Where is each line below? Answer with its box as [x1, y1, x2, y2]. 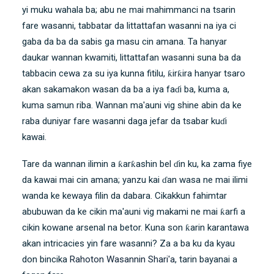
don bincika [22, 253, 70, 265]
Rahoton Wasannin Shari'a [70, 253, 175, 265]
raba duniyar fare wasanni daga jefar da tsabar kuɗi [22, 115, 227, 127]
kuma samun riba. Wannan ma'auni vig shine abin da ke [22, 99, 242, 111]
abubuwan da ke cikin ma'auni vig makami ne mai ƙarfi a [22, 206, 245, 217]
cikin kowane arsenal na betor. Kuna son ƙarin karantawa [22, 221, 249, 233]
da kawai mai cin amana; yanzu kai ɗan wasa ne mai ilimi [22, 174, 248, 185]
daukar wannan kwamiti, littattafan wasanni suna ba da [22, 51, 241, 63]
